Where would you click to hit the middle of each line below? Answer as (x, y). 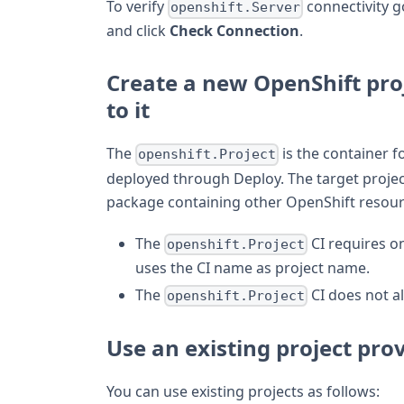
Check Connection (234, 31)
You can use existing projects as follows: (243, 392)
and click (138, 31)
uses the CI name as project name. (252, 267)
